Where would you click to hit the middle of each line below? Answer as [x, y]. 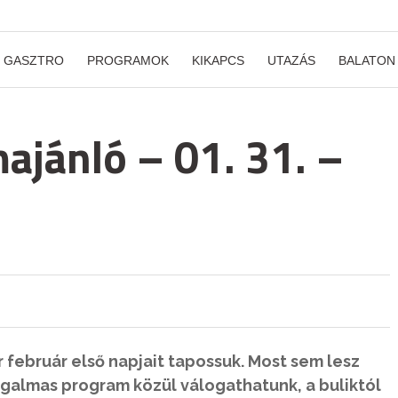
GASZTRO [34, 60]
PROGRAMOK [128, 60]
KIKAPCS [218, 60]
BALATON [367, 60]
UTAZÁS [291, 60]
